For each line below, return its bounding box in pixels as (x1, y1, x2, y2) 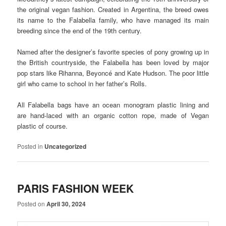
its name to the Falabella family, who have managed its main (17, 15, 209, 25)
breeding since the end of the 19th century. (17, 25, 142, 35)
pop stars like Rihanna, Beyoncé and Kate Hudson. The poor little (17, 68, 209, 78)
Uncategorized (44, 142, 87, 151)
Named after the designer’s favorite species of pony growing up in (17, 47, 209, 57)
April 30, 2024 (46, 199, 86, 208)
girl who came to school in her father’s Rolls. (17, 79, 147, 89)
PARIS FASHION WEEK (17, 180, 134, 196)
